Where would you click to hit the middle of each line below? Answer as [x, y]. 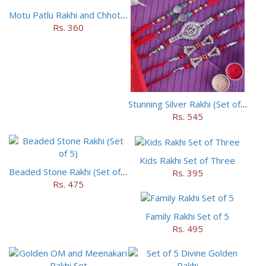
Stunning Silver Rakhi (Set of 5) [243, 104]
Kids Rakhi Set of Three [188, 160]
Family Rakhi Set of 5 [188, 216]
